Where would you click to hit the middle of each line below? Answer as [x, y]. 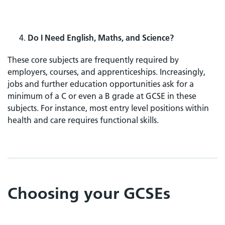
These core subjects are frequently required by [93, 60]
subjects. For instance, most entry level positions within [108, 108]
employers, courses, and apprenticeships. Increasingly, [106, 72]
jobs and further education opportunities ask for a [101, 84]
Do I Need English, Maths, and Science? [101, 37]
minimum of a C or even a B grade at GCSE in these [102, 96]
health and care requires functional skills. [83, 120]
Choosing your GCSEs [89, 193]
